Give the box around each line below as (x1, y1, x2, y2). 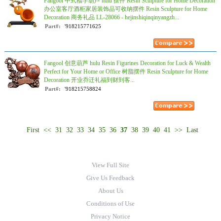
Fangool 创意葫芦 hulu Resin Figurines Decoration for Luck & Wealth (44, 60, 211, 67)
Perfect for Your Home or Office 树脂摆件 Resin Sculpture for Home (44, 68, 208, 75)
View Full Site (92, 161, 129, 169)
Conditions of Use (86, 200, 135, 207)
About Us (98, 187, 123, 194)
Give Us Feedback (86, 174, 135, 182)
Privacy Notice (91, 213, 130, 220)
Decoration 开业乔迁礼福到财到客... (44, 76, 135, 83)
